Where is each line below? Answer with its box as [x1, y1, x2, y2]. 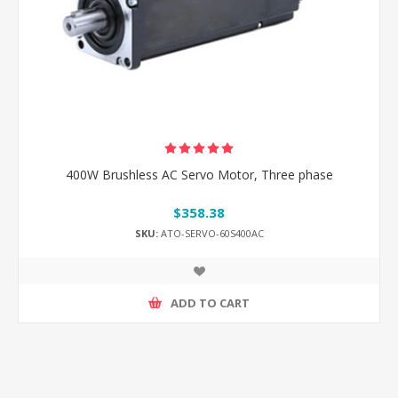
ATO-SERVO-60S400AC [157, 226, 264, 240]
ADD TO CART [171, 295, 250, 312]
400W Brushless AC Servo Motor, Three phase [65, 166, 333, 184]
